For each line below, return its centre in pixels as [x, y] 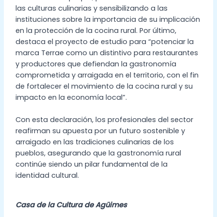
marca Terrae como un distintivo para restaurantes [107, 53]
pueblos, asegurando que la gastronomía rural [98, 153]
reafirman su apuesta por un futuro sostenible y [100, 131]
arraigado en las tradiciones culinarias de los [94, 142]
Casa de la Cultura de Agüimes [71, 205]
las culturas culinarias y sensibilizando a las [91, 8]
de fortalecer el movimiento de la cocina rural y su [104, 86]
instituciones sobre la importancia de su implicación [108, 19]
